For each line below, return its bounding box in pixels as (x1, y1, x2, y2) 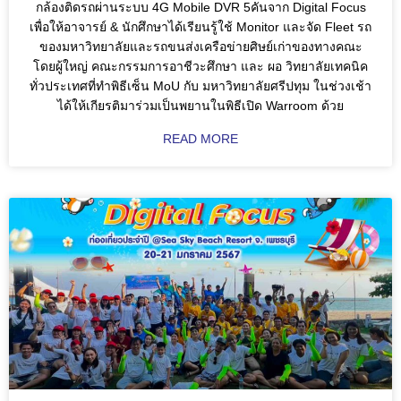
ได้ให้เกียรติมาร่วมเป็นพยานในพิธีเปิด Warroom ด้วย (57, 98, 344, 114)
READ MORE (163, 132, 238, 147)
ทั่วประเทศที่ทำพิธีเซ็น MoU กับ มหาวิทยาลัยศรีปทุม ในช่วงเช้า (30, 79, 371, 94)
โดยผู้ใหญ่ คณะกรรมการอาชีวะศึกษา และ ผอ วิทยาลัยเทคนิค (33, 59, 368, 74)
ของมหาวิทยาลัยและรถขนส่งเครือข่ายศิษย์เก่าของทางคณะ (38, 39, 363, 55)
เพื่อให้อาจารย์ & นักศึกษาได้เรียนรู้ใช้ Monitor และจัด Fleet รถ (30, 20, 371, 35)
